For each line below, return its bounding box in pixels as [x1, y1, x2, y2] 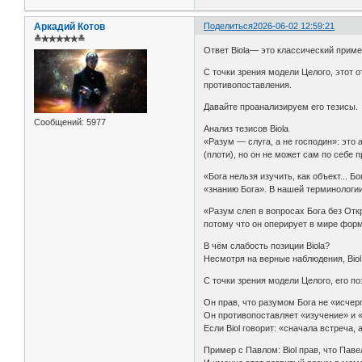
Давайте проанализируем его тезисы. [204, 101, 359, 112]
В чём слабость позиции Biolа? [204, 240, 330, 250]
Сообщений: [34, 116, 84, 127]
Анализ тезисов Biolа [204, 123, 289, 133]
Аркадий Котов [34, 21, 105, 33]
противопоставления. [204, 79, 293, 90]
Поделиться [204, 21, 254, 32]
